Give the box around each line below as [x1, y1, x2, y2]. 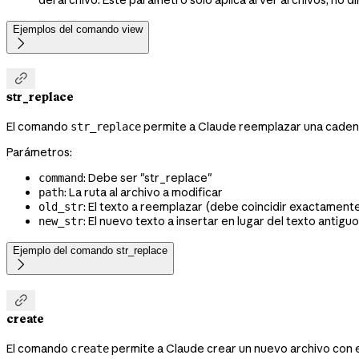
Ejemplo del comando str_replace [13, 244, 167, 257]
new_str [38, 215, 83, 228]
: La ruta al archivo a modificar [64, 185, 223, 200]
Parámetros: [6, 145, 72, 160]
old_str [38, 200, 83, 214]
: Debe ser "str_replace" [83, 171, 212, 186]
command [38, 171, 83, 185]
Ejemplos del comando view [13, 22, 143, 35]
